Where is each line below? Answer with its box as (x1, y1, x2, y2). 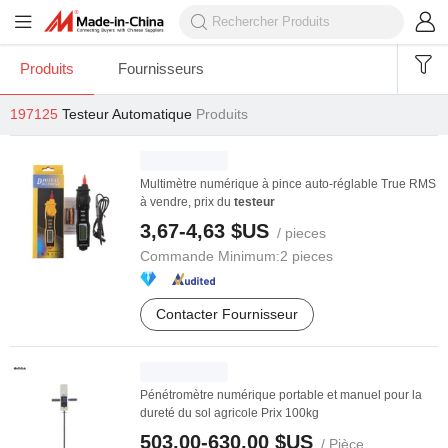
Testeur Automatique (62, 106, 192, 122)
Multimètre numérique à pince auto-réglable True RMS (140, 177, 436, 191)
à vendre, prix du (140, 195, 234, 209)
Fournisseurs (118, 60, 204, 77)
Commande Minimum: (140, 248, 280, 264)
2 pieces (280, 248, 333, 264)
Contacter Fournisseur (156, 306, 298, 322)
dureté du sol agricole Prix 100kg (140, 406, 319, 420)
